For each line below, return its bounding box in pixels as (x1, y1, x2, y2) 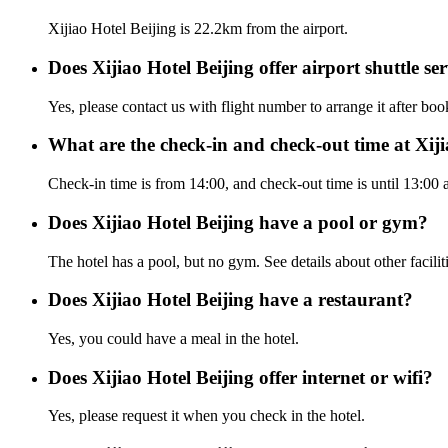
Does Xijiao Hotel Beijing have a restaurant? (48, 289, 413, 311)
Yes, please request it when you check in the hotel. (48, 407, 365, 425)
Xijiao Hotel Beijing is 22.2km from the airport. (48, 20, 348, 38)
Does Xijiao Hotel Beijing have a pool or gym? (48, 211, 428, 233)
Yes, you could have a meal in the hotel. (48, 329, 299, 347)
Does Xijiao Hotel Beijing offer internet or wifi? (48, 366, 433, 388)
